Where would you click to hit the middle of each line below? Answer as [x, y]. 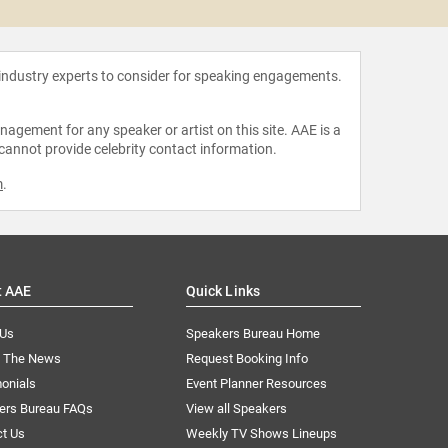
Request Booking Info [246, 358]
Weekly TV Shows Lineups [261, 433]
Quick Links [223, 290]
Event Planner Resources [256, 383]
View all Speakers [236, 408]
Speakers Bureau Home [252, 333]
